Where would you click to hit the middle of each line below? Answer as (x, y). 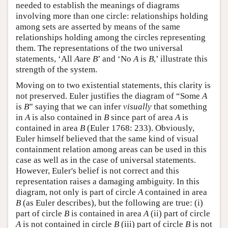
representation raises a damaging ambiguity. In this (108, 182)
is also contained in (67, 118)
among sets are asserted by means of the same (98, 27)
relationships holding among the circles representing (111, 38)
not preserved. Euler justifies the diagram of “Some (109, 96)
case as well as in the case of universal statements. (106, 160)
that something (179, 107)
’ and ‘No (116, 59)
